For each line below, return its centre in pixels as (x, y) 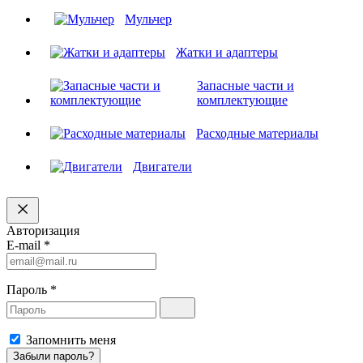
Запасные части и (245, 85)
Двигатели (162, 166)
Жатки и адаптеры (227, 52)
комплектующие (242, 100)
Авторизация (43, 230)
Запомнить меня (71, 340)
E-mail (25, 245)
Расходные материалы (257, 133)
